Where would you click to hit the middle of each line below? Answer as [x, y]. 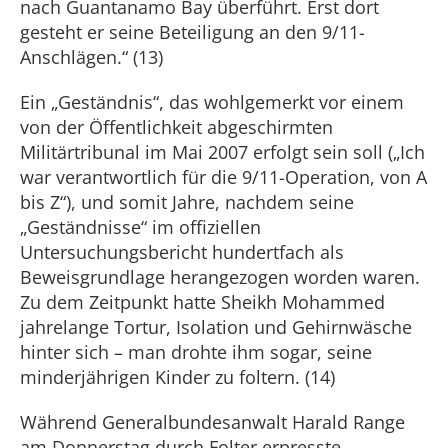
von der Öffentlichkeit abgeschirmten [176, 127]
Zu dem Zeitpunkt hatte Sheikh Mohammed [202, 302]
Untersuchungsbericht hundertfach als [182, 252]
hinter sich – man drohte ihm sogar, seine [196, 352]
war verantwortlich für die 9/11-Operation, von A [223, 177]
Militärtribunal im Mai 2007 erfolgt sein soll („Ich [222, 152]
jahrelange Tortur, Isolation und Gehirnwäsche [216, 327]
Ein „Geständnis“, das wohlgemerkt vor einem [212, 102]
